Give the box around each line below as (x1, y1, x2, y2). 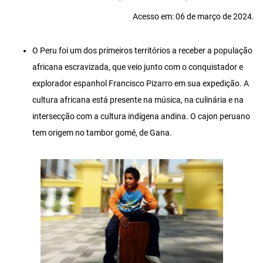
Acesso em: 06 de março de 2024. (133, 12, 254, 22)
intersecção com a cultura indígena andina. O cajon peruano (32, 112, 250, 122)
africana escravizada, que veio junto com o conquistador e (32, 62, 243, 73)
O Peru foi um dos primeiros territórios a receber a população (32, 46, 252, 56)
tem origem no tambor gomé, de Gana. (32, 128, 172, 139)
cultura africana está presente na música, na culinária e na (32, 95, 244, 106)
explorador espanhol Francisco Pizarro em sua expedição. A (32, 79, 249, 89)
